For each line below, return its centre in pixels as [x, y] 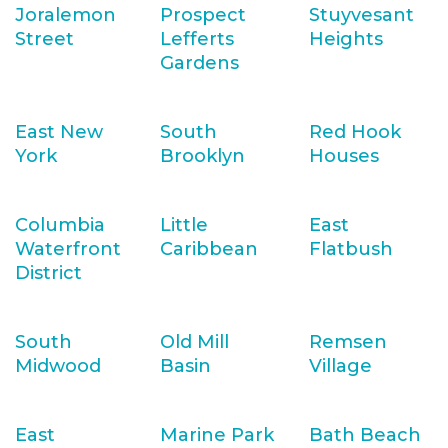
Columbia [60, 225]
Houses [344, 156]
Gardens [199, 63]
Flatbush [351, 249]
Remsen [348, 342]
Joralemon [65, 15]
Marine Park [217, 435]
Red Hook [355, 132]
